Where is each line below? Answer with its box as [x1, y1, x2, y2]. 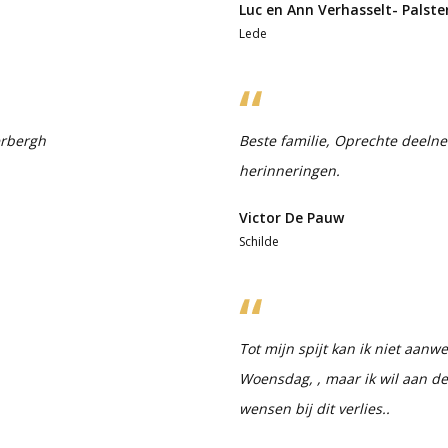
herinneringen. [239, 160, 340, 180]
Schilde [239, 232, 279, 250]
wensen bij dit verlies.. [239, 398, 390, 418]
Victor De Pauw [239, 207, 344, 227]
